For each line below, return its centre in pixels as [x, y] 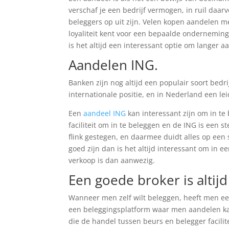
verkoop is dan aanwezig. [112, 160]
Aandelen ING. [113, 65]
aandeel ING [105, 113]
